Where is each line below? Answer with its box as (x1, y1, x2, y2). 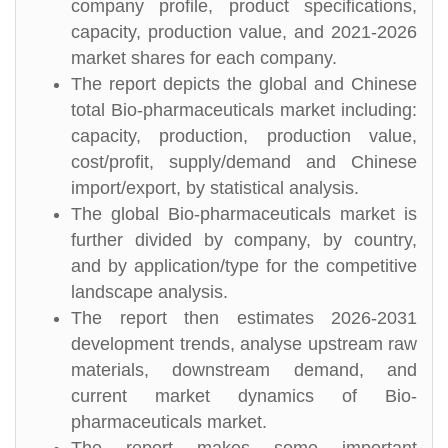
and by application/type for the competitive (71, 256, 417, 276)
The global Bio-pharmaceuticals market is (71, 204, 417, 224)
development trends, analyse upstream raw (71, 334, 417, 354)
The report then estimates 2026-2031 (71, 308, 417, 328)
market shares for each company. (71, 48, 337, 68)
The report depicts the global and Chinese (71, 74, 417, 94)
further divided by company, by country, (71, 230, 417, 250)
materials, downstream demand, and (71, 360, 417, 380)
